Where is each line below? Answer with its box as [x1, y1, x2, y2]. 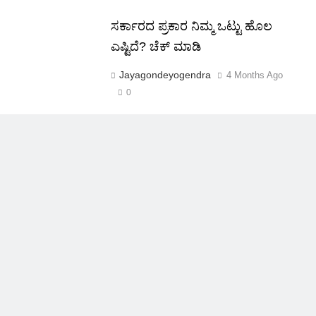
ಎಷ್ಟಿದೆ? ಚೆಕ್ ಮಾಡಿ [110, 39, 201, 54]
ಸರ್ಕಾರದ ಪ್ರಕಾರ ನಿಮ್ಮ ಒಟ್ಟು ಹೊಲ [110, 18, 272, 33]
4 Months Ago [226, 69, 283, 80]
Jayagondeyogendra [119, 68, 211, 80]
